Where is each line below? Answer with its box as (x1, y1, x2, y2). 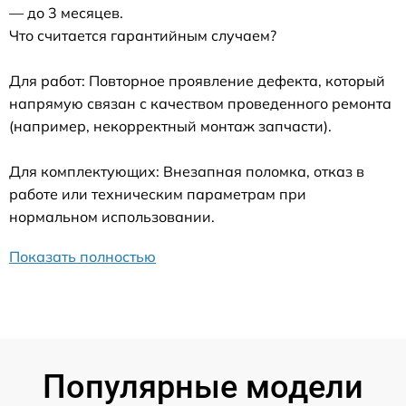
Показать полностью (9, 247, 156, 266)
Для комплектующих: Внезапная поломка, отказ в (9, 162, 364, 181)
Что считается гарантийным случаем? (9, 26, 276, 45)
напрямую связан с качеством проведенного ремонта (9, 94, 391, 113)
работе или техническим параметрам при (9, 185, 306, 204)
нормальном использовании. (9, 208, 215, 227)
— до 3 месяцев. (9, 4, 123, 23)
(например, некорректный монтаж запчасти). (9, 117, 332, 136)
